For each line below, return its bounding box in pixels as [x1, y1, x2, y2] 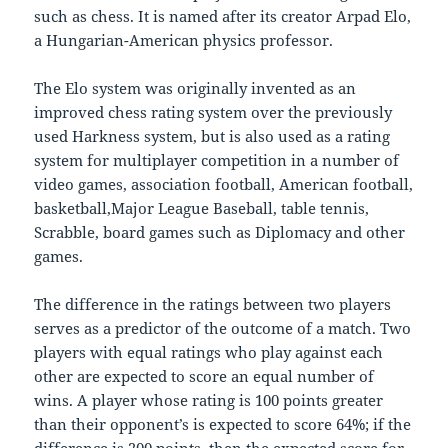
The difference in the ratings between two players [34, 294, 392, 315]
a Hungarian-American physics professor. [34, 30, 334, 51]
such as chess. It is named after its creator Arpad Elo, [34, 6, 412, 27]
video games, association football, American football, [34, 174, 414, 195]
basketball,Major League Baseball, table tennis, [34, 198, 370, 219]
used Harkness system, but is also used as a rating [34, 126, 391, 147]
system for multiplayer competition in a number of [34, 150, 400, 171]
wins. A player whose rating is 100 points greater [34, 390, 384, 411]
